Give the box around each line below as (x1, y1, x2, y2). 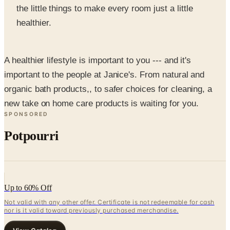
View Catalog (13, 202, 57, 211)
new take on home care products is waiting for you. (4, 74, 199, 85)
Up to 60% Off (4, 159, 52, 168)
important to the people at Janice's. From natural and (4, 46, 205, 56)
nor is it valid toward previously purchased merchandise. (4, 182, 179, 190)
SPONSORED (4, 87, 49, 94)
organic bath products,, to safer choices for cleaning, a (4, 60, 213, 70)
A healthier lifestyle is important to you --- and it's (4, 31, 191, 42)
